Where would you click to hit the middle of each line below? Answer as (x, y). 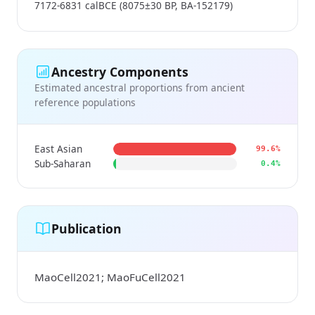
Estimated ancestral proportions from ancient (140, 88)
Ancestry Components (120, 71)
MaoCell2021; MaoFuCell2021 (110, 277)
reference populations (85, 103)
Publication (86, 228)
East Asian (58, 149)
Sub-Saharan (63, 164)
